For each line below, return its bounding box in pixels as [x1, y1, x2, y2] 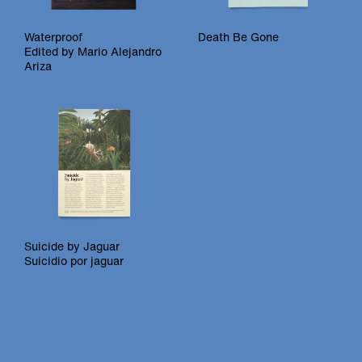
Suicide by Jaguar [24, 237, 120, 255]
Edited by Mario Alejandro [24, 42, 162, 60]
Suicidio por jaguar [24, 251, 124, 269]
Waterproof [24, 27, 82, 45]
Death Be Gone [198, 27, 279, 45]
